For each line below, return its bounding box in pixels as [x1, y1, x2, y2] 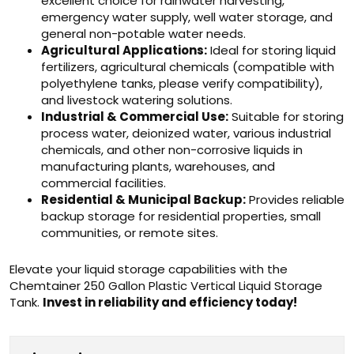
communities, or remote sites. [41, 224, 218, 241]
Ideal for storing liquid [207, 42, 336, 58]
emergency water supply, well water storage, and [41, 9, 333, 25]
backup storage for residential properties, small [41, 208, 321, 224]
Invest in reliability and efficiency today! [43, 294, 297, 311]
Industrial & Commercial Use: [41, 108, 228, 125]
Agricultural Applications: [41, 42, 207, 58]
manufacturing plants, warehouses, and [41, 158, 275, 175]
